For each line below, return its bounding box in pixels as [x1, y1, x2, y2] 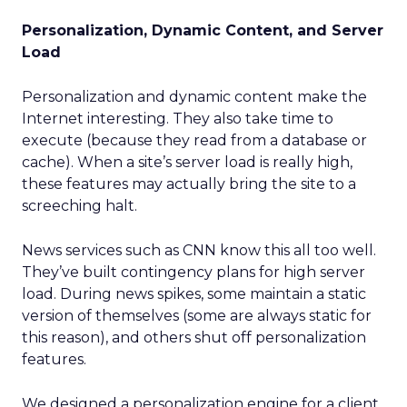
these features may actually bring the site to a [22, 175, 356, 193]
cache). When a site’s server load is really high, [22, 154, 352, 171]
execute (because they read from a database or [22, 132, 367, 149]
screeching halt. [22, 197, 137, 214]
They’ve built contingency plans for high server [22, 263, 365, 281]
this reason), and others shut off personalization [22, 329, 366, 346]
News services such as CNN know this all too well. [22, 242, 376, 259]
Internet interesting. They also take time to [22, 110, 333, 127]
